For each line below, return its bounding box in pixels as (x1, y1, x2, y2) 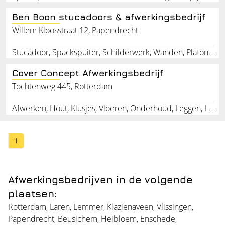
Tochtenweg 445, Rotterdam (12, 80, 113, 92)
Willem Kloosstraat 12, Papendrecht (12, 24, 138, 36)
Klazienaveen (107, 201, 153, 212)
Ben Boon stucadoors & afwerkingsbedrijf (12, 11, 205, 22)
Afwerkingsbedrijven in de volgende (8, 173, 193, 185)
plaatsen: (8, 187, 57, 199)
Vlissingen (157, 201, 192, 212)
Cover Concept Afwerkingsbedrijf (12, 67, 163, 78)
